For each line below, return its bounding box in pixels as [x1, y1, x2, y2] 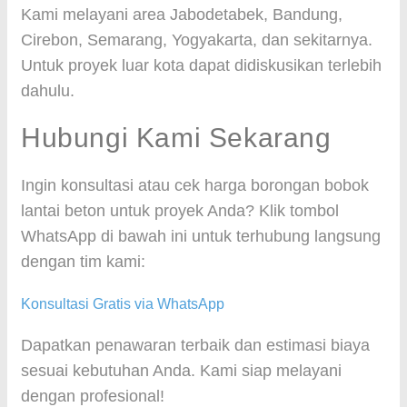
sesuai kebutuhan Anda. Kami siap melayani [21, 362, 342, 380]
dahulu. [21, 82, 74, 100]
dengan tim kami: [21, 253, 145, 271]
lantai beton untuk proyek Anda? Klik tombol [21, 202, 339, 220]
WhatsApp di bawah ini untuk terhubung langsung [21, 227, 381, 245]
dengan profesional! [21, 387, 164, 405]
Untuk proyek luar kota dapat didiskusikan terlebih [21, 56, 382, 74]
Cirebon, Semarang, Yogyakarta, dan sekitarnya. [21, 31, 372, 49]
